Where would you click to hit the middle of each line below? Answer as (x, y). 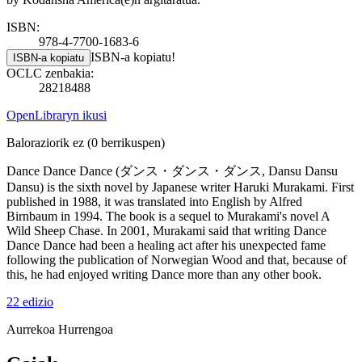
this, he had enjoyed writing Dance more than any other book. (164, 274)
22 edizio (30, 301)
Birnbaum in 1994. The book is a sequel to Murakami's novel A (168, 216)
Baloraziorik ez (45, 142)
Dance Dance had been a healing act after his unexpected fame (166, 245)
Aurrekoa (32, 329)
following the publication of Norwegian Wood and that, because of (177, 259)
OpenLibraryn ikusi (57, 115)
